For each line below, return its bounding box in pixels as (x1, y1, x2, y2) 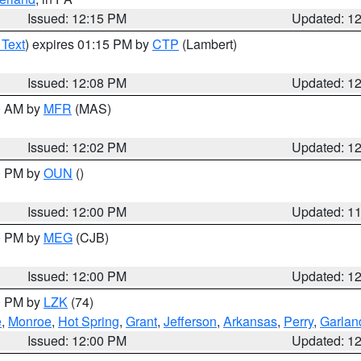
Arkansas (223, 312, 277, 330)
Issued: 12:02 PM (27, 138, 127, 156)
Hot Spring (58, 312, 119, 330)
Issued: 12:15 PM (27, 9, 127, 27)
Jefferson (164, 312, 217, 330)
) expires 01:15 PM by (25, 35, 152, 53)
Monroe (8, 312, 52, 330)
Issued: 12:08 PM (27, 73, 127, 92)
